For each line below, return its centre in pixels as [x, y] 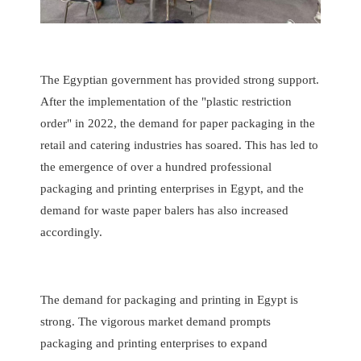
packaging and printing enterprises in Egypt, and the [172, 188]
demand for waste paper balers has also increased [164, 210]
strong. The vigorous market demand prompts [156, 321]
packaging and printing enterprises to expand [154, 343]
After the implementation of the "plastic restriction [166, 101]
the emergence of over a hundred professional [156, 166]
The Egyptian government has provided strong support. [180, 79]
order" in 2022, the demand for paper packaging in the [178, 123]
